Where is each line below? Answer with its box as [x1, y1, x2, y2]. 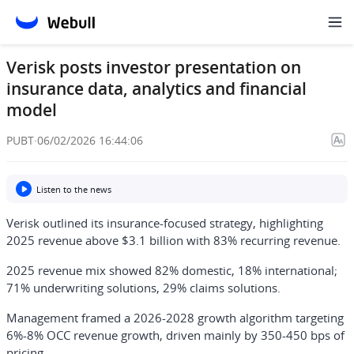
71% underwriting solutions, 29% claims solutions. [6, 280, 281, 296]
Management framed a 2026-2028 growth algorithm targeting [6, 310, 344, 326]
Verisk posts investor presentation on [6, 56, 301, 78]
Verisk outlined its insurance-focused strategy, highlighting [6, 215, 323, 231]
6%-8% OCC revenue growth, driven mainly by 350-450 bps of [6, 327, 345, 343]
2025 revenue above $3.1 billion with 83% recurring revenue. [6, 232, 341, 248]
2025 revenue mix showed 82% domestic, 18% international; [6, 262, 337, 278]
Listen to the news [36, 183, 111, 195]
